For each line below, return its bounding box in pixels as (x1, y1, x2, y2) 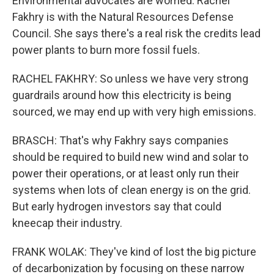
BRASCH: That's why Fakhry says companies (12, 134, 229, 147)
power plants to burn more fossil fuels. (12, 43, 200, 57)
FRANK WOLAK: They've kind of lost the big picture (12, 245, 256, 259)
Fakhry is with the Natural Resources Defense (12, 10, 234, 24)
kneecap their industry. (12, 217, 122, 230)
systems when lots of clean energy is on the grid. (12, 183, 251, 197)
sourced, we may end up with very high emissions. (12, 105, 256, 119)
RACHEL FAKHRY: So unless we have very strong (12, 72, 248, 86)
